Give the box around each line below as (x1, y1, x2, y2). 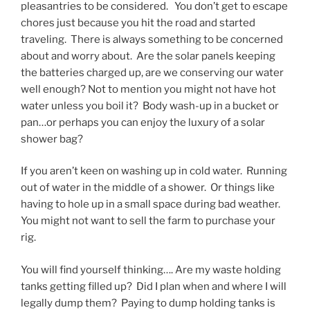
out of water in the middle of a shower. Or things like (21, 181, 275, 194)
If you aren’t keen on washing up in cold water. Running (21, 165, 287, 178)
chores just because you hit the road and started (21, 16, 255, 29)
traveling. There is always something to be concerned (21, 33, 283, 46)
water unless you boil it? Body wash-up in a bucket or (21, 99, 279, 112)
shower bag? (21, 132, 83, 145)
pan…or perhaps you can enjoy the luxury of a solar (21, 116, 265, 129)
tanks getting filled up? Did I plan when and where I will (21, 280, 286, 293)
